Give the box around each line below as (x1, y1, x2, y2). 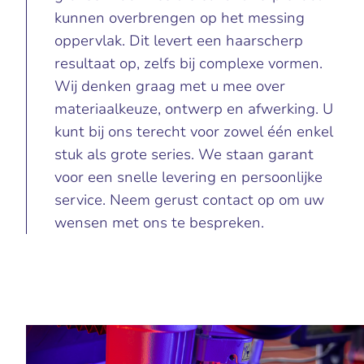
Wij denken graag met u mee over (54, 76, 285, 96)
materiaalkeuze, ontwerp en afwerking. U (54, 99, 333, 119)
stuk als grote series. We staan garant (54, 145, 314, 164)
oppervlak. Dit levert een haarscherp (54, 31, 303, 50)
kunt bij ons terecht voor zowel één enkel (54, 122, 333, 141)
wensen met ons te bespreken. (54, 213, 264, 232)
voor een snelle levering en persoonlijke (54, 167, 323, 187)
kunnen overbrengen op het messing (54, 8, 305, 28)
